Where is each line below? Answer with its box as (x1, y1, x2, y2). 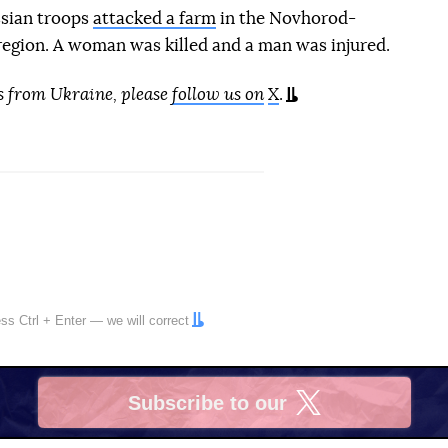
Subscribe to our (128, 391, 287, 414)
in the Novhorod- (215, 10, 356, 28)
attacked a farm (92, 10, 216, 28)
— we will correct (86, 313, 189, 329)
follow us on (172, 86, 264, 104)
